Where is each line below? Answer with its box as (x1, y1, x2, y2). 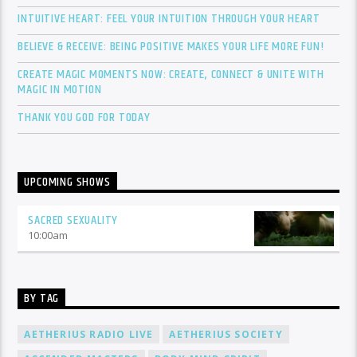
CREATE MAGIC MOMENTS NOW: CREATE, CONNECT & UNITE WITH (18, 65, 324, 85)
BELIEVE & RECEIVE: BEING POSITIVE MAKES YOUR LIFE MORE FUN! (18, 37, 324, 57)
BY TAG (24, 288, 60, 309)
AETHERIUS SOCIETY (169, 327, 283, 341)
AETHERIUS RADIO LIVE (24, 327, 154, 341)
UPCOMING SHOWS (24, 172, 111, 193)
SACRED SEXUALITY (28, 210, 119, 230)
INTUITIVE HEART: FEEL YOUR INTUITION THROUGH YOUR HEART (18, 9, 320, 29)
